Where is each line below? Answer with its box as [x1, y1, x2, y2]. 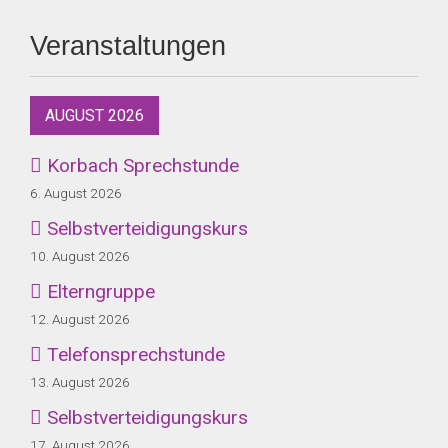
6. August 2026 [30, 184, 122, 201]
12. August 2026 [30, 310, 130, 327]
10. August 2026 [30, 247, 130, 264]
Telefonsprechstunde [42, 343, 225, 367]
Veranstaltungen [30, 30, 226, 62]
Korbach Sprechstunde [42, 153, 239, 177]
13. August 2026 [30, 373, 130, 390]
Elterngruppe [42, 279, 155, 303]
